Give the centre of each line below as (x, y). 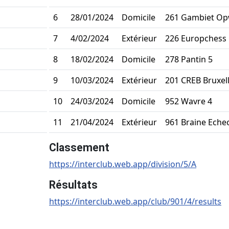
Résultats (73, 185)
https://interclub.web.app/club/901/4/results (135, 201)
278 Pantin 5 (189, 59)
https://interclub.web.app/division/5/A (123, 164)
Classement (79, 147)
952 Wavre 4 (189, 101)
